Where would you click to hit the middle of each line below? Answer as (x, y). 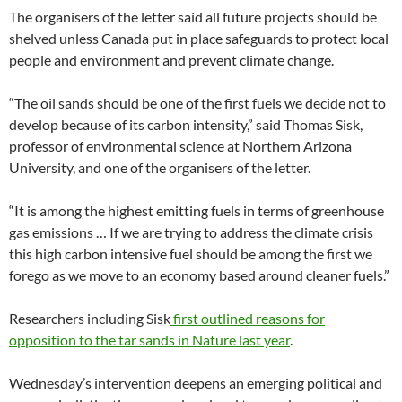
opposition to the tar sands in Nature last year (149, 339)
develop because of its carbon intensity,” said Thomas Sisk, (186, 124)
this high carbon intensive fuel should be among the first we (191, 253)
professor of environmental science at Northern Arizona (180, 145)
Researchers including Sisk (90, 318)
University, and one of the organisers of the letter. (160, 167)
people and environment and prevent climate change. (171, 59)
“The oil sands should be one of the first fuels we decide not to (197, 102)
